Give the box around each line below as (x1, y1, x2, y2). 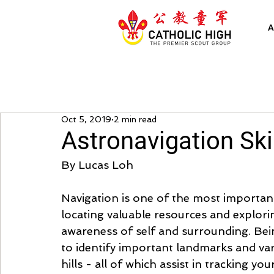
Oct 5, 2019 (61, 114, 111, 124)
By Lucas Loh (61, 158, 133, 171)
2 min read (114, 114, 157, 124)
